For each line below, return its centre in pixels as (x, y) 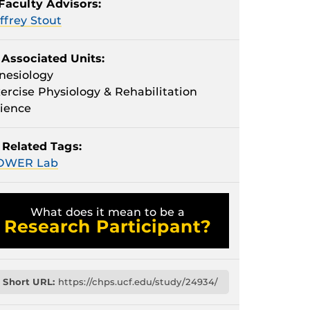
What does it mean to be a (108, 212)
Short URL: (29, 282)
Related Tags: (42, 146)
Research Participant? (108, 226)
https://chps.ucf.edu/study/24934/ (137, 282)
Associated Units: (53, 58)
